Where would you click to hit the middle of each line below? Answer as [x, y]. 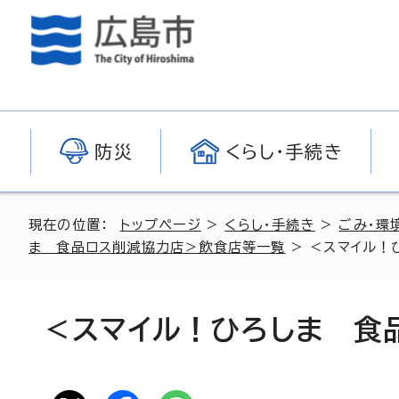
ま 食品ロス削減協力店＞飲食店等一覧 [157, 247]
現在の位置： [74, 225]
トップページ [160, 225]
